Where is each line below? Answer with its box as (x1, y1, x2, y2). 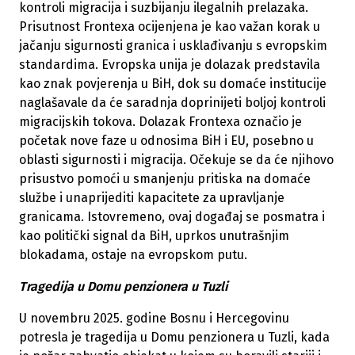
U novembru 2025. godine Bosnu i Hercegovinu (19, 311, 289, 326)
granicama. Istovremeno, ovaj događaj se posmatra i (19, 209, 325, 225)
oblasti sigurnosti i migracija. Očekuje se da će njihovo (19, 152, 334, 168)
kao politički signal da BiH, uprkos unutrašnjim (19, 228, 289, 244)
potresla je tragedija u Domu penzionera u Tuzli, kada (19, 330, 330, 345)
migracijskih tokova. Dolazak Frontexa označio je (19, 114, 302, 130)
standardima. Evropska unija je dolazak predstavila (19, 57, 320, 73)
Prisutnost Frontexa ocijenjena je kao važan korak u (19, 19, 320, 35)
